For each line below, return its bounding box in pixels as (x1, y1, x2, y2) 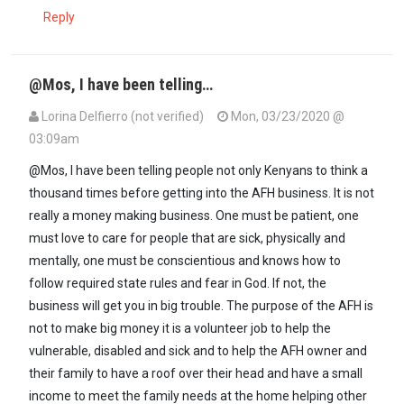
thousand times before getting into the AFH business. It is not (29, 186, 374, 201)
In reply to (28, 153, 86, 169)
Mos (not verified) (263, 153, 363, 169)
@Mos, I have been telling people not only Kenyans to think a (29, 163, 368, 179)
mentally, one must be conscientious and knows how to (29, 253, 341, 269)
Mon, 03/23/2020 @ (228, 109, 344, 124)
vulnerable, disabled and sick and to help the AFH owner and (29, 344, 367, 359)
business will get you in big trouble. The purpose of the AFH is (29, 298, 373, 314)
